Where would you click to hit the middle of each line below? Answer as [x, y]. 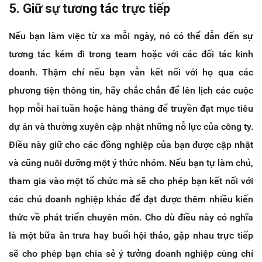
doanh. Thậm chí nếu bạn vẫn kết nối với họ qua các [131, 72]
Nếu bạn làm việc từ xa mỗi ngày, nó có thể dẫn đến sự [131, 36]
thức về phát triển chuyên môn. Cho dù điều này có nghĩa [131, 217]
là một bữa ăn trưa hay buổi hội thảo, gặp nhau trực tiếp [131, 235]
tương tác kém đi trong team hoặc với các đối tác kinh [131, 54]
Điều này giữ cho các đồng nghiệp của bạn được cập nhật [131, 144]
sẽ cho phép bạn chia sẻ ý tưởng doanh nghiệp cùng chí [131, 253]
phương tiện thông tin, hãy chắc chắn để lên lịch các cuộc [131, 90]
